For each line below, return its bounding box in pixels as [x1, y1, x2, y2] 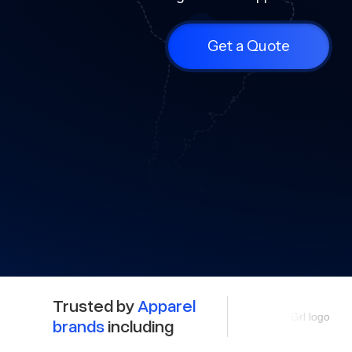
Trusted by [53, 295, 138, 318]
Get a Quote [207, 37, 291, 55]
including [104, 315, 174, 339]
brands [53, 315, 105, 339]
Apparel [137, 295, 196, 318]
